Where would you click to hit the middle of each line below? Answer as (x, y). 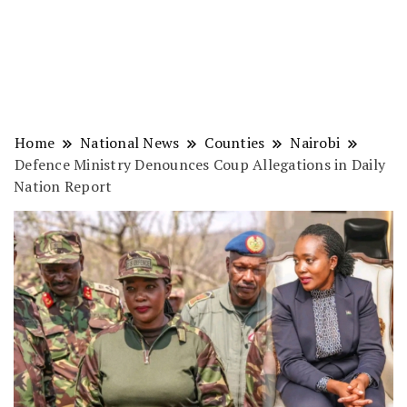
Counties (235, 143)
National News (130, 143)
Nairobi (315, 143)
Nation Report (63, 186)
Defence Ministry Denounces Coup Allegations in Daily (200, 164)
